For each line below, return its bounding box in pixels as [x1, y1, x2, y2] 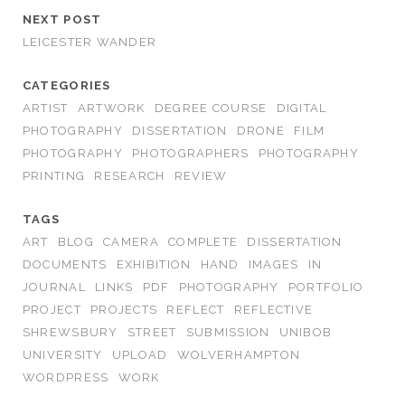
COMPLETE [167, 235, 239, 250]
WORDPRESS [22, 371, 109, 385]
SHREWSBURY [22, 325, 118, 340]
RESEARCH [94, 169, 165, 184]
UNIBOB [278, 325, 333, 340]
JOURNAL [22, 280, 86, 295]
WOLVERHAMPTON [176, 348, 301, 363]
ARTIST [22, 101, 69, 116]
